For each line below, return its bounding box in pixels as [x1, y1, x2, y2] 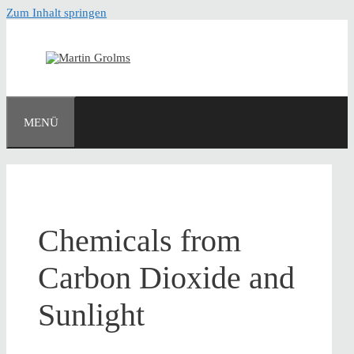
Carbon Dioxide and [38, 260, 295, 296]
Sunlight [38, 297, 145, 333]
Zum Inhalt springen [6, 6, 107, 19]
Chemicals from [38, 223, 241, 259]
